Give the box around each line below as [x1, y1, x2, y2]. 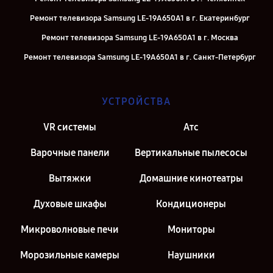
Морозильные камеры [20, 249, 119, 261]
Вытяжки [48, 172, 91, 184]
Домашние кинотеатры [139, 172, 243, 184]
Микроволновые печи [21, 224, 119, 235]
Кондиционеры [156, 198, 226, 210]
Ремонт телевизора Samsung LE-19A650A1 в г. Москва [41, 33, 238, 43]
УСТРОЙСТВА [102, 96, 171, 107]
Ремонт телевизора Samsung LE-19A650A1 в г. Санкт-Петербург [23, 52, 256, 62]
